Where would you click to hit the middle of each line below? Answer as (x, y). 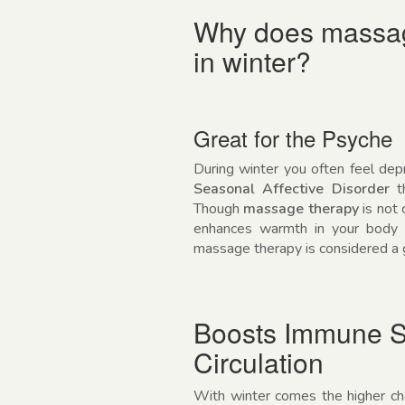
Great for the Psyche (293, 137)
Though (219, 208)
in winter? (252, 61)
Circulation (259, 362)
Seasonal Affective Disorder (292, 188)
